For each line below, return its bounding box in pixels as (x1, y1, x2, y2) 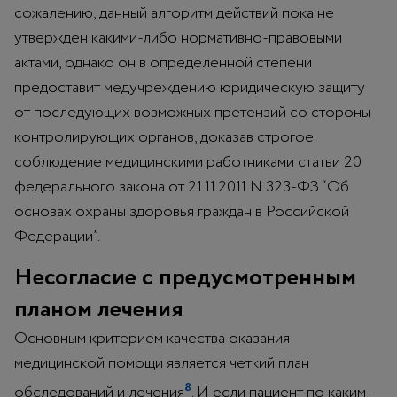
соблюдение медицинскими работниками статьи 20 (14, 150, 362, 174)
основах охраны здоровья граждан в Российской (14, 199, 349, 223)
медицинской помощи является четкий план (14, 351, 309, 375)
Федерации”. (14, 224, 100, 248)
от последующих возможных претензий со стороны (14, 100, 370, 124)
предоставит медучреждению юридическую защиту (14, 75, 365, 99)
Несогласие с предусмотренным (14, 260, 356, 295)
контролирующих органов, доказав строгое (14, 125, 314, 149)
